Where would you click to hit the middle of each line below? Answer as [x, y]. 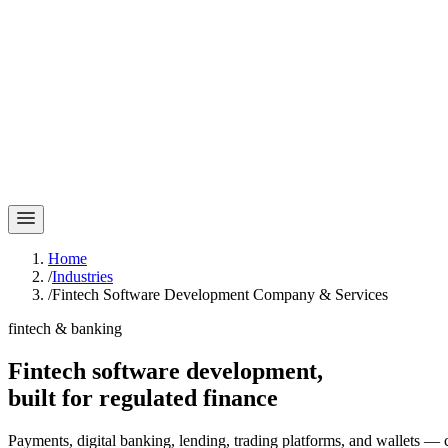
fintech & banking [65, 328]
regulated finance [188, 397]
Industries [82, 276]
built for [53, 397]
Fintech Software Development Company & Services [220, 294]
